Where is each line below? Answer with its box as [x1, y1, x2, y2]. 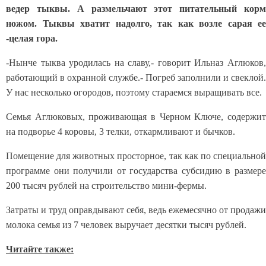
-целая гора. [6, 33, 58, 43]
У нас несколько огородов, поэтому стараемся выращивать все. [6, 87, 262, 97]
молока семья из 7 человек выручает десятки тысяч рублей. [6, 219, 246, 230]
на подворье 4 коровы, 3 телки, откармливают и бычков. [6, 126, 235, 137]
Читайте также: [6, 243, 74, 254]
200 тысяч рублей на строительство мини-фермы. [6, 180, 207, 191]
